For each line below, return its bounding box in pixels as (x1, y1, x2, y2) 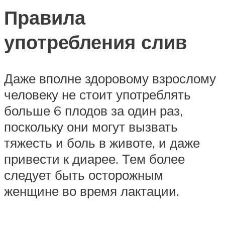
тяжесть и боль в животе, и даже (4, 134, 200, 151)
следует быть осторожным (4, 166, 163, 183)
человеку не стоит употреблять (4, 86, 191, 102)
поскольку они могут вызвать (4, 118, 178, 135)
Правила (4, 5, 85, 30)
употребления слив (4, 30, 187, 55)
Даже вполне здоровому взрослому (4, 70, 216, 86)
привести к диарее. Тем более (4, 150, 185, 167)
